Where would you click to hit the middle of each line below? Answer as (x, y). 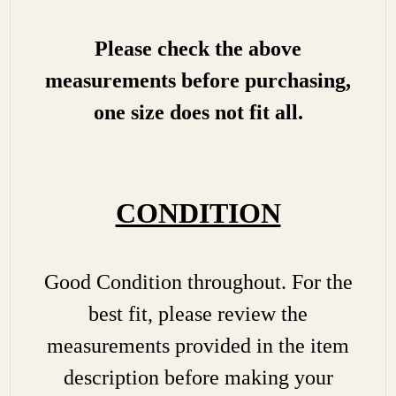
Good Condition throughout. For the (198, 282)
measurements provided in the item (198, 345)
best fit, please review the (198, 313)
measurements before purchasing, (198, 80)
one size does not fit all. (198, 112)
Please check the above (198, 48)
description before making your (198, 377)
